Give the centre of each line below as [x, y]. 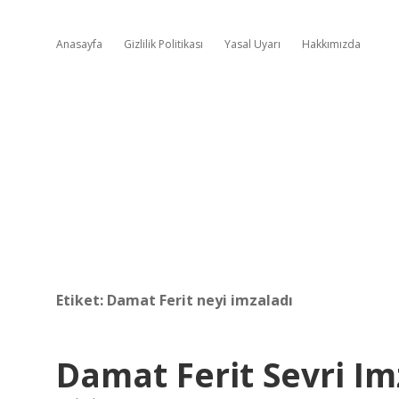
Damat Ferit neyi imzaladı [200, 300]
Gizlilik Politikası [163, 44]
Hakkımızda [331, 44]
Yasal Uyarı [252, 44]
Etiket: [81, 300]
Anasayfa [79, 44]
